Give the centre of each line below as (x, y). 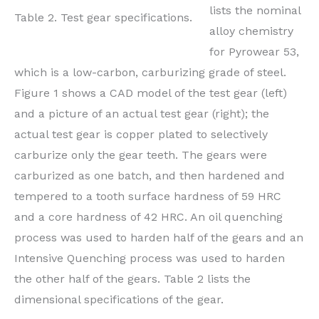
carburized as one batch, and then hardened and (150, 176)
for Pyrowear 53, (254, 52)
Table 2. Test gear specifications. (103, 17)
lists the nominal (255, 11)
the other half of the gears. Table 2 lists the (132, 279)
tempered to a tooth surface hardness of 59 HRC (148, 197)
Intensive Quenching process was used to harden (150, 258)
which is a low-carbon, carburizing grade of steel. (150, 73)
